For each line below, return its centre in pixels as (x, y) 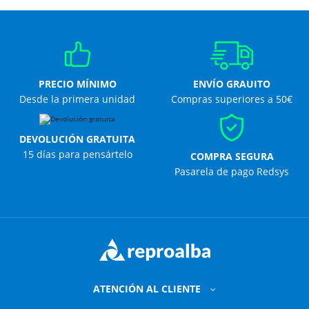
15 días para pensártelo (77, 154)
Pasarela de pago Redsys (232, 171)
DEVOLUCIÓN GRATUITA (77, 139)
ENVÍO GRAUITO (232, 84)
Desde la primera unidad (77, 99)
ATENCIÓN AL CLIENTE (148, 289)
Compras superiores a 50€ (232, 99)
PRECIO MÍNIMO (77, 84)
